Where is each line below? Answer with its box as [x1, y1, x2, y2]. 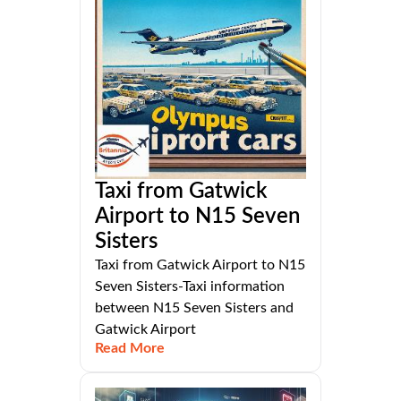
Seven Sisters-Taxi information [95, 278, 285, 294]
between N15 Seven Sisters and [95, 300, 294, 315]
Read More [95, 340, 165, 355]
